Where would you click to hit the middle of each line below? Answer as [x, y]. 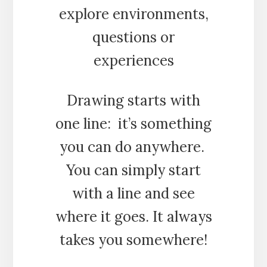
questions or [133, 37]
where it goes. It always [133, 216]
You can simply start [133, 170]
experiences [133, 60]
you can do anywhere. [133, 147]
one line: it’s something [133, 123]
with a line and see [133, 193]
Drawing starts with [133, 100]
